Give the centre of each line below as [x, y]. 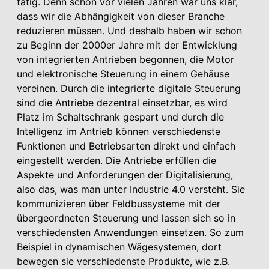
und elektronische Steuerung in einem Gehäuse [123, 74]
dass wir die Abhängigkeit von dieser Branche [121, 16]
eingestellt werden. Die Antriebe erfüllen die [116, 160]
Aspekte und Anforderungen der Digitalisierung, [125, 174]
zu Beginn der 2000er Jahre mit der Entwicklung [127, 45]
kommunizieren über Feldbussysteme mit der [119, 203]
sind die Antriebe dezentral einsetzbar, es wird [122, 102]
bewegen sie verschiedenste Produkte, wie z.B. [123, 261]
